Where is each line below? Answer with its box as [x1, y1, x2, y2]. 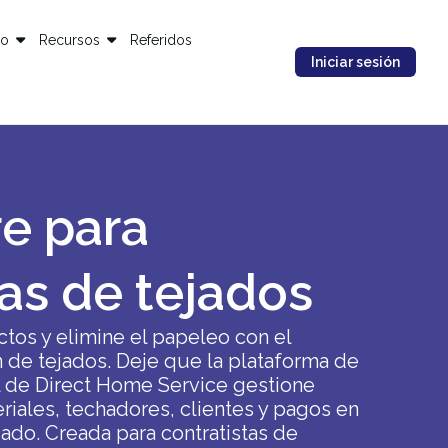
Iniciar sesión [310, 54, 400, 70]
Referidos [130, 32, 193, 48]
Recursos [39, 32, 101, 48]
